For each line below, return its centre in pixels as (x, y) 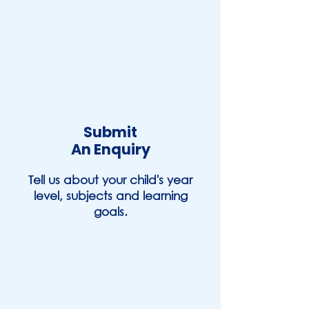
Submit (110, 132)
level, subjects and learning (110, 196)
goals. (110, 211)
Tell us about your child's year (110, 180)
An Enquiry (110, 149)
